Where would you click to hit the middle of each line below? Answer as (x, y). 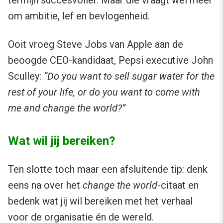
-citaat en (178, 185)
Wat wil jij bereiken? (61, 141)
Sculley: (26, 76)
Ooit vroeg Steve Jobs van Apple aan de (96, 44)
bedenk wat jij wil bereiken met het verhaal (100, 201)
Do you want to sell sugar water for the (131, 76)
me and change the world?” (67, 108)
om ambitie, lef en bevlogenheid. (79, 16)
